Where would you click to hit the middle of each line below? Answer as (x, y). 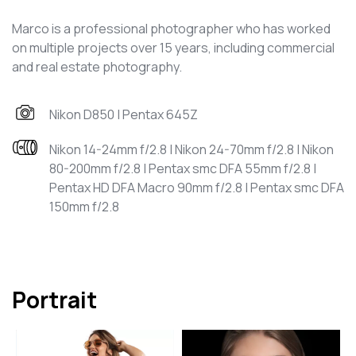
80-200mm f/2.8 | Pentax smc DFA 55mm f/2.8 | (183, 168)
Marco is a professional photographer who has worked (171, 29)
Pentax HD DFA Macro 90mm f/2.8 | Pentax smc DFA (197, 188)
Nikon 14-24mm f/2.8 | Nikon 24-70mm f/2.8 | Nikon (192, 149)
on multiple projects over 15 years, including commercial (173, 48)
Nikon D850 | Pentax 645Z (124, 114)
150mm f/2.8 (84, 207)
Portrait (54, 300)
